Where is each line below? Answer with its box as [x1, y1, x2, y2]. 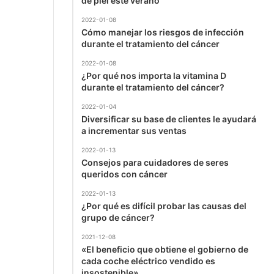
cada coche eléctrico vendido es [81, 255, 215, 266]
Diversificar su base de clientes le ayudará [81, 113, 256, 124]
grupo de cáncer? [81, 212, 155, 223]
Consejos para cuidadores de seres [81, 157, 229, 168]
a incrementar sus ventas [81, 125, 187, 136]
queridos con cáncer [81, 168, 168, 179]
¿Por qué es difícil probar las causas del [81, 200, 246, 211]
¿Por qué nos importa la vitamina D [81, 70, 226, 81]
